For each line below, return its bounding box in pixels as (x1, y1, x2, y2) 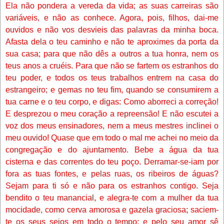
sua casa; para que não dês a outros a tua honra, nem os (5, 49, 218, 58)
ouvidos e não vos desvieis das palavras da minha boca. (5, 25, 218, 34)
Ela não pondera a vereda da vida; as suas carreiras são (5, 1, 218, 10)
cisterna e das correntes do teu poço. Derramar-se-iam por (5, 157, 218, 166)
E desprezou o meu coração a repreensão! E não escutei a (5, 109, 218, 118)
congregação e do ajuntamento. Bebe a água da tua (5, 145, 218, 154)
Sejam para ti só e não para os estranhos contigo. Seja (5, 181, 218, 190)
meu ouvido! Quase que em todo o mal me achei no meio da (5, 133, 218, 142)
